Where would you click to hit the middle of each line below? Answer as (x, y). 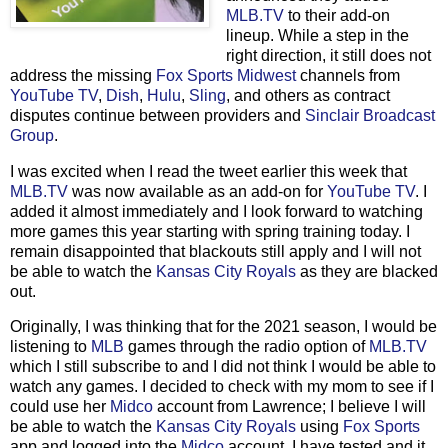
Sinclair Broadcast (370, 115)
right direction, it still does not (328, 55)
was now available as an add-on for (197, 191)
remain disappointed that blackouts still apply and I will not (215, 251)
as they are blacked (367, 271)
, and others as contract (308, 95)
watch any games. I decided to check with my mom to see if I (222, 387)
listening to (50, 347)
